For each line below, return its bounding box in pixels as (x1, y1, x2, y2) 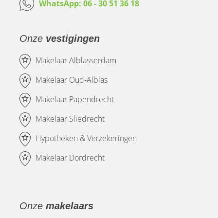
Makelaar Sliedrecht (36, 113, 105, 125)
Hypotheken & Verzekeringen (36, 133, 137, 144)
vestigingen (46, 33, 100, 44)
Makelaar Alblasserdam (36, 55, 116, 66)
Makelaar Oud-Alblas (36, 74, 108, 86)
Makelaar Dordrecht (36, 152, 105, 163)
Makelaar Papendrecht (36, 94, 114, 105)
